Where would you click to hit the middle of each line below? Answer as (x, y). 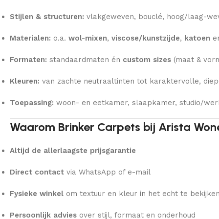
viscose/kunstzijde (146, 38)
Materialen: (30, 38)
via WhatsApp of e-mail (107, 172)
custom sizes (147, 59)
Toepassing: (32, 102)
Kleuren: (25, 81)
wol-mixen (88, 38)
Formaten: (28, 59)
